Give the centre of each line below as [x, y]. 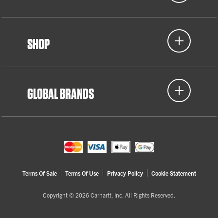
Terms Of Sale [39, 173]
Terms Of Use [82, 173]
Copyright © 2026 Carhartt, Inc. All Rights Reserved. [109, 195]
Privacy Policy [125, 173]
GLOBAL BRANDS [61, 94]
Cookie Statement [173, 173]
